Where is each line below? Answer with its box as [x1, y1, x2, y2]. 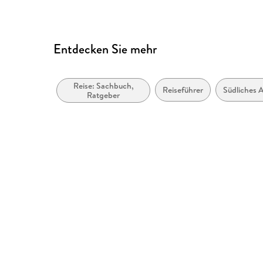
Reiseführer [163, 84, 204, 96]
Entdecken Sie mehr [53, 40, 157, 59]
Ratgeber [87, 89, 120, 102]
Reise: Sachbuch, [73, 80, 134, 92]
